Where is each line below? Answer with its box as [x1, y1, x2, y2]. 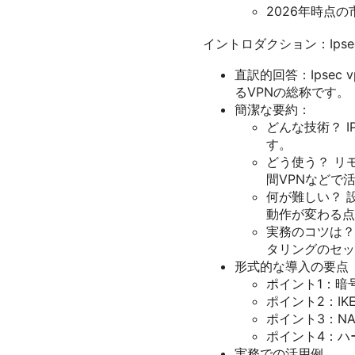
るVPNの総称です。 [235, 84, 349, 101]
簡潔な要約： [235, 101, 311, 118]
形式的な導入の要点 [235, 258, 349, 275]
